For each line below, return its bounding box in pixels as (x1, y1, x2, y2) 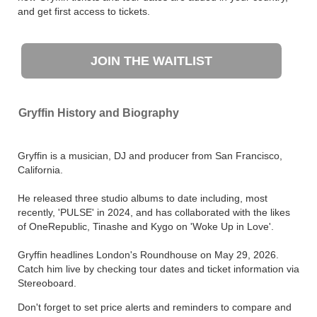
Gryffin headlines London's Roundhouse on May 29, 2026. (18, 249, 279, 260)
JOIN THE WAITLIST (91, 54, 213, 68)
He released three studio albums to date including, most (18, 192, 267, 204)
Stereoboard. (18, 277, 76, 289)
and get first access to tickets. (18, 6, 150, 17)
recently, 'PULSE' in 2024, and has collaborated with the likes (18, 207, 290, 218)
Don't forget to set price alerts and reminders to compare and (18, 301, 292, 313)
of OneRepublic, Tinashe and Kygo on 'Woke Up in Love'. (18, 221, 274, 232)
